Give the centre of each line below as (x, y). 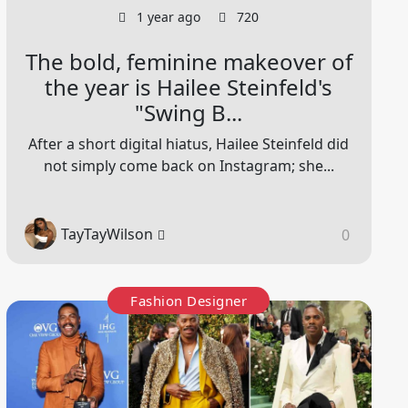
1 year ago (167, 17)
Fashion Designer (189, 301)
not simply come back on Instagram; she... (189, 166)
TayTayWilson (107, 234)
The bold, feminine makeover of (189, 62)
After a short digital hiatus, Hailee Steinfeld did (189, 144)
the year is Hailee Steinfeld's (189, 87)
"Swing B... (189, 113)
